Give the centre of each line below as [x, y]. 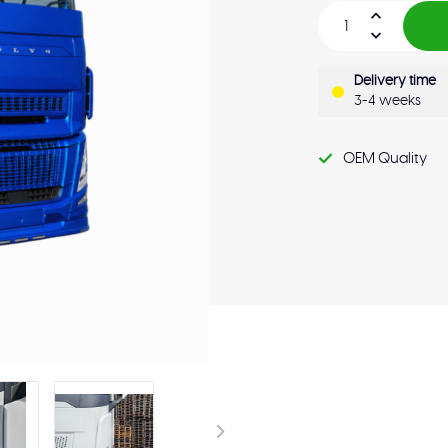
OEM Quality [385, 158]
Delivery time [395, 81]
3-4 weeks [388, 101]
